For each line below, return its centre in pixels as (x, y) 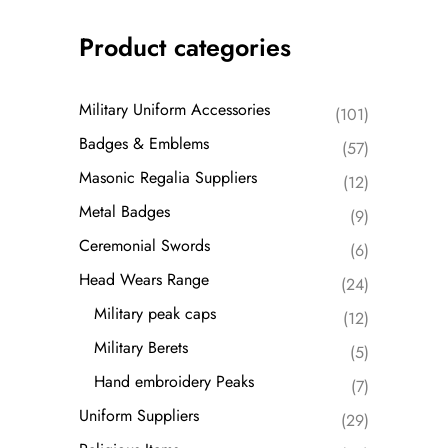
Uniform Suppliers (139, 416)
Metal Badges (124, 212)
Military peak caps (155, 314)
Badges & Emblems (144, 144)
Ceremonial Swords (144, 246)
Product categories (185, 47)
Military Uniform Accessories (174, 110)
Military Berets (141, 348)
